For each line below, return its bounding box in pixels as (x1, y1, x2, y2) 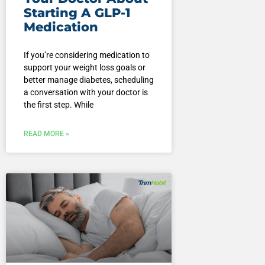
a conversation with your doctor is (23, 87, 148, 97)
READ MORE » (23, 129, 69, 138)
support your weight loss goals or (23, 62, 146, 72)
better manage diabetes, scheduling (23, 75, 154, 85)
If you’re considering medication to (23, 50, 150, 60)
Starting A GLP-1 (23, 5, 131, 20)
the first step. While (23, 99, 93, 109)
